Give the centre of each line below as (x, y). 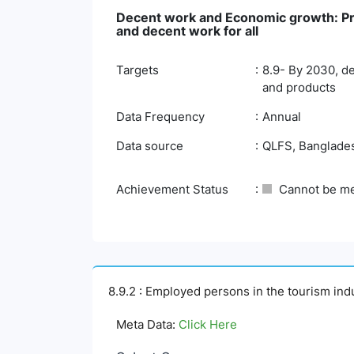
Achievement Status (172, 189)
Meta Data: (147, 324)
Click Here (208, 324)
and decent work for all (187, 31)
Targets (137, 70)
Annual (282, 117)
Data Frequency (160, 117)
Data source (150, 146)
